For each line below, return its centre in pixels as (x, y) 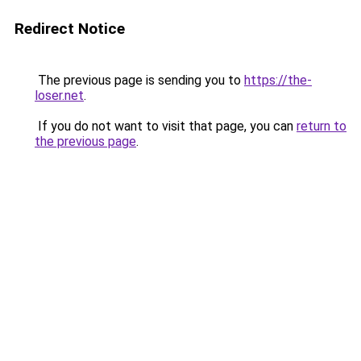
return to (322, 126)
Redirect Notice (70, 29)
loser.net (59, 95)
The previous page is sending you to (139, 80)
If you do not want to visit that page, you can (166, 126)
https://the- (278, 80)
